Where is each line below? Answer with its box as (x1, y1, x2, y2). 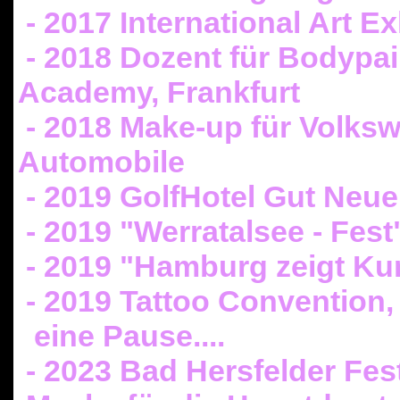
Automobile (18, 145, 185, 179)
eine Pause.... (18, 319, 225, 353)
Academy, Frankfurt (18, 75, 300, 109)
